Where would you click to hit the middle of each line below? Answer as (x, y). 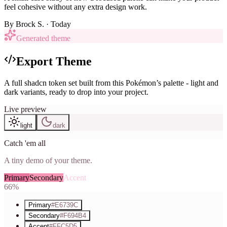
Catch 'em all (25, 143)
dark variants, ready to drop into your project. (76, 92)
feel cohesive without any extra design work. (75, 7)
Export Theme (54, 61)
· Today (59, 24)
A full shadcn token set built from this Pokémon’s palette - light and (111, 83)
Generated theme (43, 38)
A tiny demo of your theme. (48, 160)
